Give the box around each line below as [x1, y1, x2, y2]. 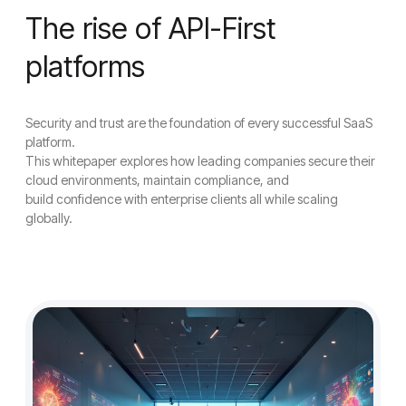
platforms [25, 48, 145, 84]
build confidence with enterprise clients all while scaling [25, 190, 338, 207]
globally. [25, 209, 72, 226]
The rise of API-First [25, 10, 275, 46]
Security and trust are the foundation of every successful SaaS [25, 114, 372, 130]
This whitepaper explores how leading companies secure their [25, 152, 375, 169]
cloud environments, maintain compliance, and [25, 171, 289, 188]
